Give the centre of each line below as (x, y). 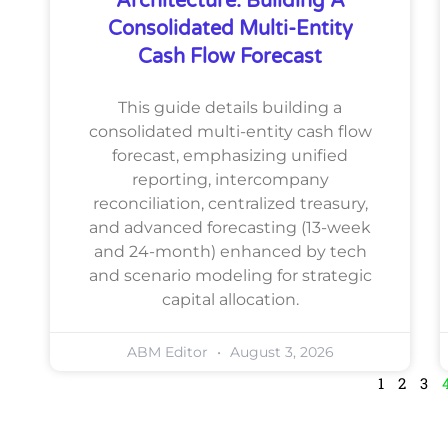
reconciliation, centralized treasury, (230, 203)
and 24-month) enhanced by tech (230, 251)
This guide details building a (230, 107)
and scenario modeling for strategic (230, 275)
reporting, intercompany (230, 179)
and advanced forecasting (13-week (230, 227)
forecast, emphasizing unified (230, 155)
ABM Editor (169, 351)
